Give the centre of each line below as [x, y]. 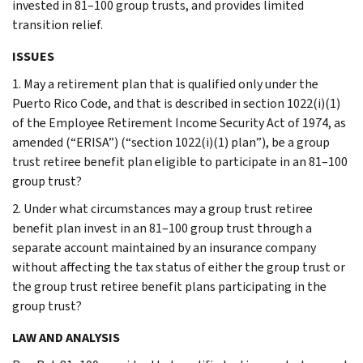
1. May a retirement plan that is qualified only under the [165, 83]
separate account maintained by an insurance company [164, 247]
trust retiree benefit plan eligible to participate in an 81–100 [180, 161]
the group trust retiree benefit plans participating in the [169, 286]
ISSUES [33, 56]
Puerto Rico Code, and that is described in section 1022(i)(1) [176, 103]
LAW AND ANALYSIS [66, 337]
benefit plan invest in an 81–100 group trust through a [162, 228]
